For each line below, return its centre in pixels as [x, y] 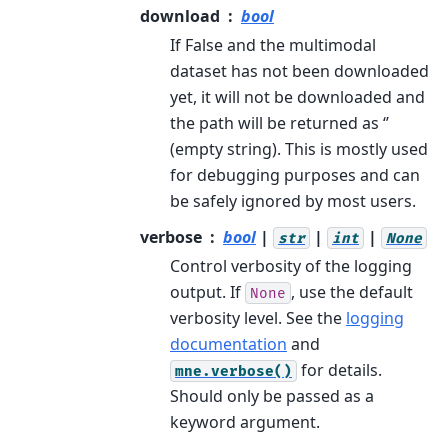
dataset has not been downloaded [299, 70]
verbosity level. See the [258, 317]
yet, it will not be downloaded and [297, 96]
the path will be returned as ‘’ [279, 122]
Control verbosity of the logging [291, 265]
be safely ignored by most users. [293, 200]
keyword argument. [245, 421]
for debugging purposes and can [295, 174]
